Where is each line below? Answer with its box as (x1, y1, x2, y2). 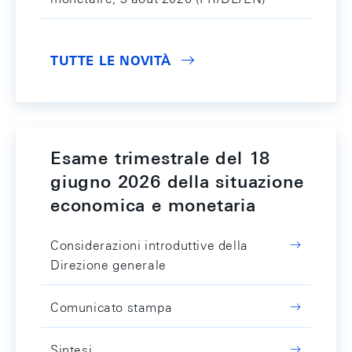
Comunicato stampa (50, 300, 173, 316)
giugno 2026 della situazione (50, 171, 304, 192)
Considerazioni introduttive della (50, 238, 248, 254)
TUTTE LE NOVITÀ (50, 53, 171, 69)
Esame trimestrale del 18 (50, 148, 271, 169)
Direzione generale (50, 258, 167, 273)
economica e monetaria (50, 195, 256, 216)
